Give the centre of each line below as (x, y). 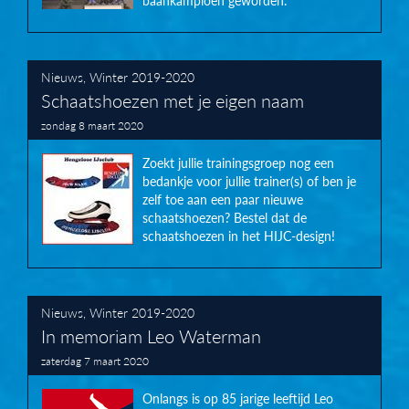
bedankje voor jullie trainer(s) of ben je (249, 181)
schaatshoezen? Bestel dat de (225, 218)
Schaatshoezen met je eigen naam (173, 100)
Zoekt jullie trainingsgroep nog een (238, 163)
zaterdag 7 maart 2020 (95, 361)
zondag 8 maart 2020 (92, 125)
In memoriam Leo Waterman (151, 336)
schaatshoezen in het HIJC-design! (239, 236)
